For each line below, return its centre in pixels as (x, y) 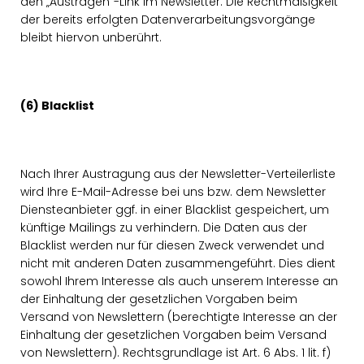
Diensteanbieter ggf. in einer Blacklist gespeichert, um (175, 210)
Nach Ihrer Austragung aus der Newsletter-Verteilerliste (178, 174)
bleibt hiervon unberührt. (91, 37)
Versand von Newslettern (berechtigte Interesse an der (179, 317)
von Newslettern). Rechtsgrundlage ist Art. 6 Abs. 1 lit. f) (175, 353)
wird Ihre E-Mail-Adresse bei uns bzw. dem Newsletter (173, 192)
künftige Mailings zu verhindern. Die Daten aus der (164, 227)
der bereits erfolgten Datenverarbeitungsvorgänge (168, 19)
